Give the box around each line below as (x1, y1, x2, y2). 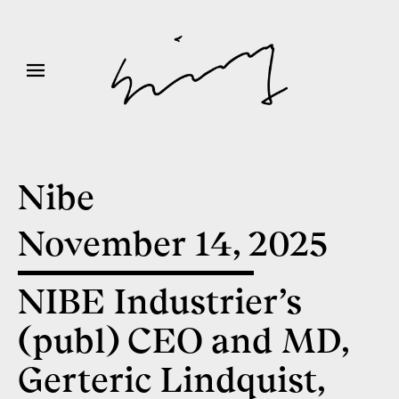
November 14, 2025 (18, 224, 328, 264)
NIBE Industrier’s (18, 281, 301, 322)
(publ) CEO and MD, (18, 321, 349, 361)
